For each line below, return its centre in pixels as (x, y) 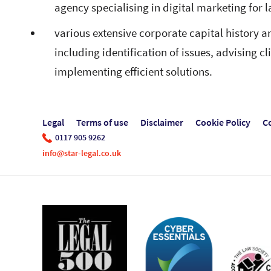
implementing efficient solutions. (133, 72)
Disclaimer (162, 122)
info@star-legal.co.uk (82, 153)
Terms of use (102, 122)
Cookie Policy (223, 122)
